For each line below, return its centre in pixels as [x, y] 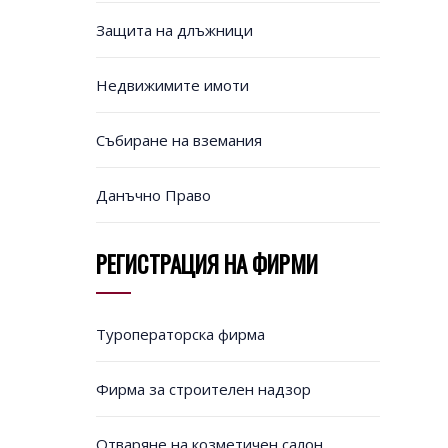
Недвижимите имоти [172, 85]
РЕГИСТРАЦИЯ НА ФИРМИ [206, 264]
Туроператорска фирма [180, 334]
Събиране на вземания [178, 140]
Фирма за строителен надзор [203, 389]
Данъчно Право [153, 195]
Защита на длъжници [174, 30]
